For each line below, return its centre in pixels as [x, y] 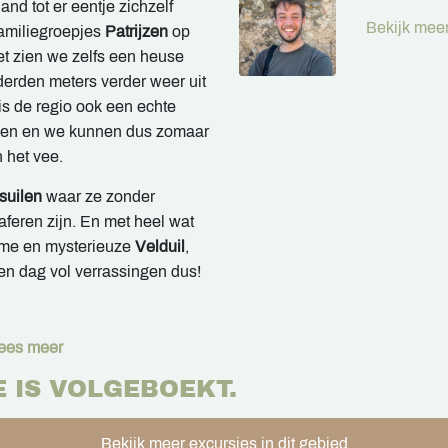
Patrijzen [136, 31]
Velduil [160, 246]
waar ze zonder [98, 196]
